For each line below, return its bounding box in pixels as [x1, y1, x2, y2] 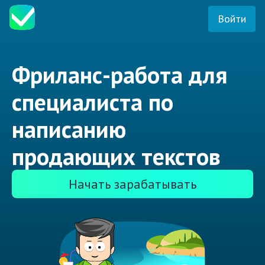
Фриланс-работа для [12, 59, 227, 91]
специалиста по [12, 86, 173, 118]
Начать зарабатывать [69, 176, 196, 193]
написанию [12, 114, 126, 145]
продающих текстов [12, 141, 221, 172]
